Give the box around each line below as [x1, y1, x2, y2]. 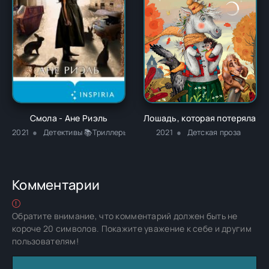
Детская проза [187, 127, 241, 138]
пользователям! [12, 235, 79, 247]
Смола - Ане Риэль [29, 112, 108, 124]
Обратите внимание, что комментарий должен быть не [12, 210, 238, 222]
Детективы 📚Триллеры [43, 127, 128, 138]
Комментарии [12, 175, 100, 194]
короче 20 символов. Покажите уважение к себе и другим [12, 222, 252, 234]
